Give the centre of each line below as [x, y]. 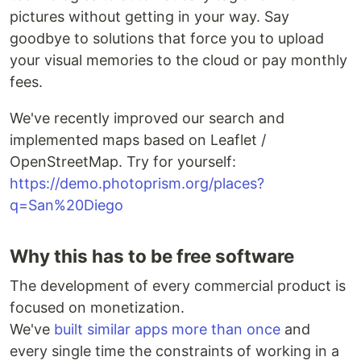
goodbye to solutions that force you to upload [167, 38]
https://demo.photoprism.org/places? [137, 183]
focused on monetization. [97, 307]
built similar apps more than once [167, 329]
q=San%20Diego [66, 205]
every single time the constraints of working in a [174, 351]
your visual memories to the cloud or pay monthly [178, 60]
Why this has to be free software [152, 256]
